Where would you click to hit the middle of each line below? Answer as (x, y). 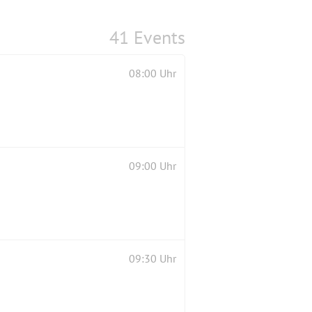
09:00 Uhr (153, 165)
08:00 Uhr (153, 73)
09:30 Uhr (153, 258)
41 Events (147, 37)
